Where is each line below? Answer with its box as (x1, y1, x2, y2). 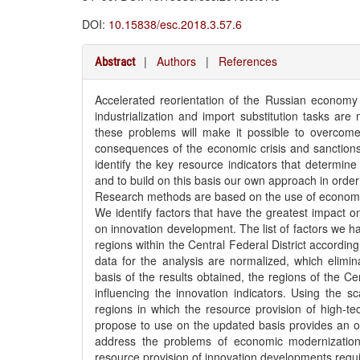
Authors (157, 53, 196, 69)
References (219, 53, 277, 69)
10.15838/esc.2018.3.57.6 (108, 16, 242, 32)
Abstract (95, 55, 135, 69)
